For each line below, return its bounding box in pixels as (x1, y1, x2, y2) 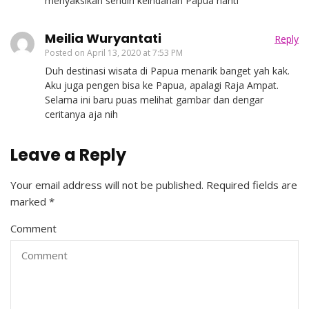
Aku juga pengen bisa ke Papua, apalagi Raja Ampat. (45, 78, 279, 92)
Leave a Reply (10, 143, 126, 166)
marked (10, 194, 49, 208)
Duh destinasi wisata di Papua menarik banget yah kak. (45, 63, 290, 77)
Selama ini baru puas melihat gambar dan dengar (45, 92, 263, 106)
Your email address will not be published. (10, 177, 203, 192)
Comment (10, 221, 57, 235)
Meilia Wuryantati (45, 29, 161, 47)
